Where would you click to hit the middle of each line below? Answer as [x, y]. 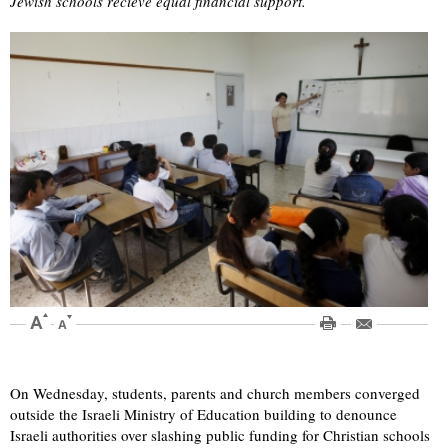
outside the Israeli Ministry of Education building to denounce [203, 414]
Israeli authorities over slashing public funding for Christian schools [220, 435]
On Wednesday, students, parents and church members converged [215, 393]
